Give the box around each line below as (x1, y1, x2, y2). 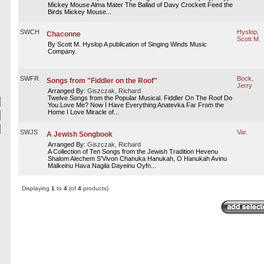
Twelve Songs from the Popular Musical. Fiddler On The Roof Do (47, 94, 232, 101)
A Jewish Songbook (46, 130, 113, 139)
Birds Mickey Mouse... (47, 8, 111, 15)
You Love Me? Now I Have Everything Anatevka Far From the (47, 101, 224, 108)
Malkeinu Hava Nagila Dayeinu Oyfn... (47, 162, 156, 169)
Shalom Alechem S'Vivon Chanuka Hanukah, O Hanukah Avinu (47, 155, 227, 162)
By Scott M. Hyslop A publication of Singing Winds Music (47, 41, 207, 48)
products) (81, 184, 108, 192)
